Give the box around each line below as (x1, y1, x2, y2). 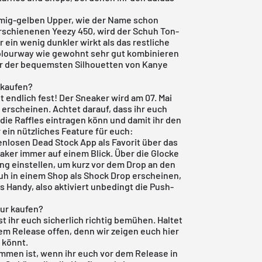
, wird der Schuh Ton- (93, 25, 180, 36)
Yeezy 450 (52, 25, 94, 36)
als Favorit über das (96, 136, 178, 147)
